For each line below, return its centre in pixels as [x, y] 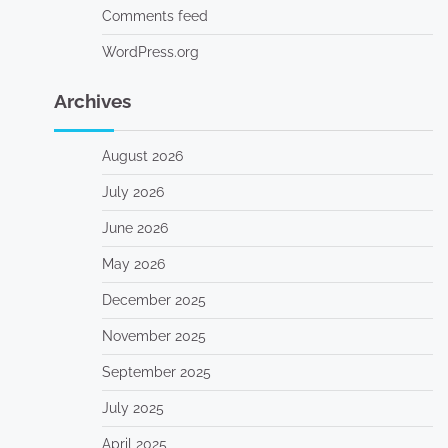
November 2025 [153, 336]
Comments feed [154, 16]
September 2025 [156, 372]
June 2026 [134, 228]
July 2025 [132, 408]
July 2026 [132, 192]
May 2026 [133, 264]
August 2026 [142, 156]
